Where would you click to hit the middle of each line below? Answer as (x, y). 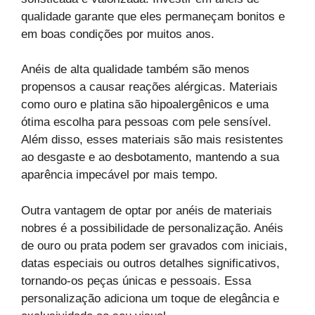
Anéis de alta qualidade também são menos (135, 70)
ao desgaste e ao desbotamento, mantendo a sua (150, 157)
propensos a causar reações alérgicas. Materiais (149, 87)
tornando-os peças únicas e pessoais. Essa (136, 281)
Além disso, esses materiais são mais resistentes (152, 140)
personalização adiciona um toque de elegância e (150, 298)
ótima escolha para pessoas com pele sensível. (146, 122)
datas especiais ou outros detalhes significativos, (150, 263)
